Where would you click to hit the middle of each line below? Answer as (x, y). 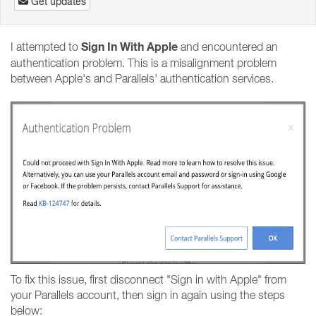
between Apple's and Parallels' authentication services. (142, 78)
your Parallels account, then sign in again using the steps (148, 295)
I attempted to (46, 47)
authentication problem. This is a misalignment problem (144, 63)
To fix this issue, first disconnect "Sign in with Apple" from (148, 279)
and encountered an (228, 47)
